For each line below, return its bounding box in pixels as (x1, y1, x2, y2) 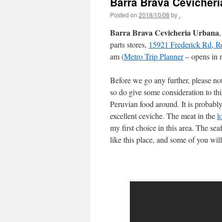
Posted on (110, 10, 137, 19)
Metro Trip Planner (124, 51, 183, 61)
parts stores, (110, 39, 149, 50)
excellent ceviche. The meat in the (110, 111, 217, 121)
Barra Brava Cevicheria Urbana (110, 27, 219, 38)
